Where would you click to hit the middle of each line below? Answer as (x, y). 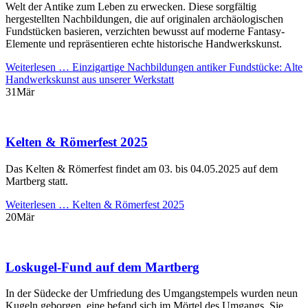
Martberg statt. (37, 181)
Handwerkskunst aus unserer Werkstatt (90, 80)
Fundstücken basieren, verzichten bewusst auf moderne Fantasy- (145, 32)
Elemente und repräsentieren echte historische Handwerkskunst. (144, 44)
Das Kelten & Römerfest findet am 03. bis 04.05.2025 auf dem (142, 168)
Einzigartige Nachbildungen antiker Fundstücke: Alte (186, 67)
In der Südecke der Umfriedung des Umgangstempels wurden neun (152, 294)
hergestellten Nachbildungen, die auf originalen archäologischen (144, 19)
